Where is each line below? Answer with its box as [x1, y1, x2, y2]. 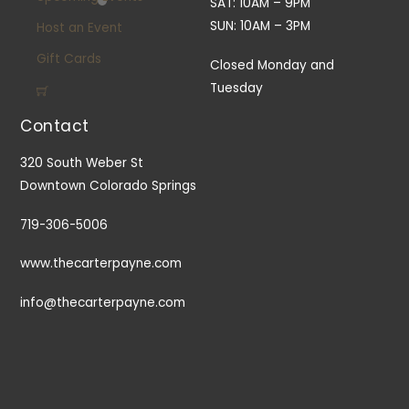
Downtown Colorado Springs [20, 176, 197, 194]
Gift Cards [36, 50, 101, 68]
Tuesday [210, 79, 264, 97]
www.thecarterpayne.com [20, 255, 183, 273]
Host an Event [36, 18, 122, 37]
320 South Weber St [20, 153, 144, 172]
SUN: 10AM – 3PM [210, 17, 311, 36]
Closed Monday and [210, 56, 335, 74]
